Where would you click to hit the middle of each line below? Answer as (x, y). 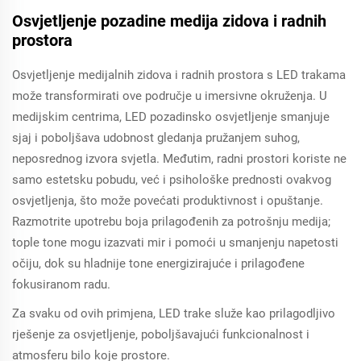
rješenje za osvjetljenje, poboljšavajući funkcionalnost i (161, 334)
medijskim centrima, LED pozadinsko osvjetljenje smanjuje (171, 117)
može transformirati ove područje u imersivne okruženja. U (170, 96)
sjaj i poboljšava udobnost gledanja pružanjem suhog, (156, 138)
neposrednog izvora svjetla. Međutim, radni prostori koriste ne (179, 159)
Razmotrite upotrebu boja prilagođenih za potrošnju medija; (171, 222)
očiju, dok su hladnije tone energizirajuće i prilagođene (158, 263)
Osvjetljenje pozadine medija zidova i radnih (169, 21)
